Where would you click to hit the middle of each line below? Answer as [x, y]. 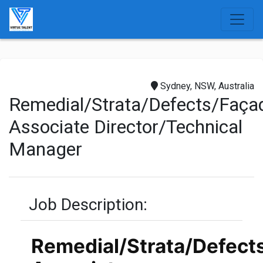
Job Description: [84, 205]
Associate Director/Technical [126, 127]
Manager [45, 149]
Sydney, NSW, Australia [206, 86]
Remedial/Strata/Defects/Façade [15, 104]
